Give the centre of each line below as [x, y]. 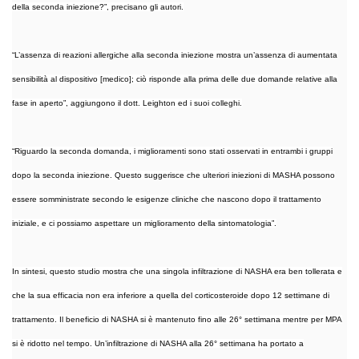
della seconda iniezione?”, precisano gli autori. [98, 6]
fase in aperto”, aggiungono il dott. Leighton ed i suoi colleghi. [127, 103]
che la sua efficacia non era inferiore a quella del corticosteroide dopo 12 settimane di [171, 295]
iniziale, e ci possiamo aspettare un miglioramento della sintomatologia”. [144, 223]
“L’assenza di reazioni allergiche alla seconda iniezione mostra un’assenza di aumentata [175, 54]
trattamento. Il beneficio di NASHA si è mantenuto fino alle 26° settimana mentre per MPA [177, 319]
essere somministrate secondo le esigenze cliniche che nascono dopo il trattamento [167, 199]
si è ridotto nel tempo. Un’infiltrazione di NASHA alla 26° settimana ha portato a [158, 343]
